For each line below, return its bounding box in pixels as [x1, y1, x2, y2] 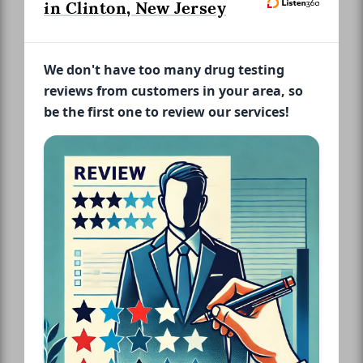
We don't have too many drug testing [44, 60, 284, 79]
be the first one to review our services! [44, 102, 289, 121]
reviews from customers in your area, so [44, 81, 303, 100]
